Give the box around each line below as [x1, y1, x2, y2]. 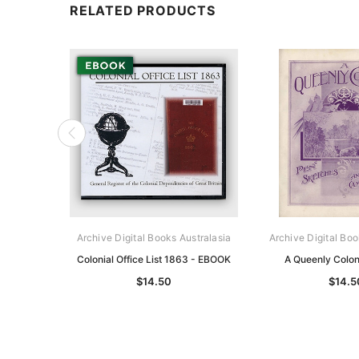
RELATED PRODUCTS [70, 2, 216, 18]
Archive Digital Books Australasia [76, 231, 232, 244]
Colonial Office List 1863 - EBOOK [77, 252, 231, 265]
